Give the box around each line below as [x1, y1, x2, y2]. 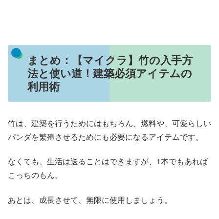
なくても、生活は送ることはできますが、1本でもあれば [8, 155, 208, 167]
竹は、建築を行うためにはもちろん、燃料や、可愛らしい [8, 117, 211, 129]
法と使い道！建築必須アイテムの [27, 65, 192, 81]
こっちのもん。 [8, 169, 63, 181]
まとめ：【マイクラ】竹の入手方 [27, 52, 193, 68]
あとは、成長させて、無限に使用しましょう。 [8, 194, 172, 205]
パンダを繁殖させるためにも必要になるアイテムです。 [8, 131, 203, 142]
